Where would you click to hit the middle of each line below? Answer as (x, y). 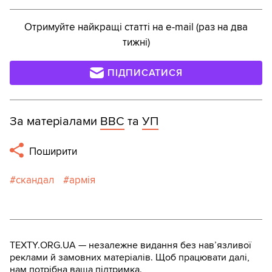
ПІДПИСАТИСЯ (145, 73)
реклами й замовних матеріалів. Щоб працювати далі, (130, 257)
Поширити (52, 151)
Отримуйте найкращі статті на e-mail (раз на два (136, 27)
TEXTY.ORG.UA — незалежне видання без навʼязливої (131, 245)
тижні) (136, 42)
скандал (35, 180)
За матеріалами (55, 121)
